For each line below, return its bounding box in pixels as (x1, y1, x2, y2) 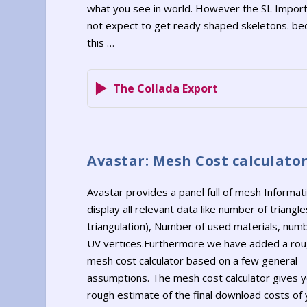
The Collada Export (113, 80, 219, 96)
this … (87, 36, 115, 50)
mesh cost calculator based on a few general (87, 254, 298, 268)
